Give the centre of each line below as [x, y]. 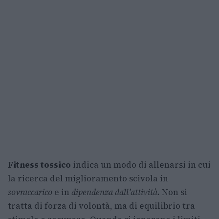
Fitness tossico [39, 165]
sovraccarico [30, 192]
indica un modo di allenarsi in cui [141, 165]
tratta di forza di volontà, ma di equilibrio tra [101, 206]
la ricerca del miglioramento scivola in [88, 178]
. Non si [172, 192]
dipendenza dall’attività [114, 192]
